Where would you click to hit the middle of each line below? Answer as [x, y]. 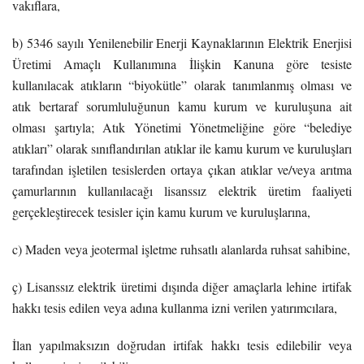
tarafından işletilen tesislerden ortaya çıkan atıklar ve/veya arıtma [182, 169]
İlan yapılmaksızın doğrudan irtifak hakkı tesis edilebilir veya [182, 344]
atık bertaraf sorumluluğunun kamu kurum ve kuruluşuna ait [182, 106]
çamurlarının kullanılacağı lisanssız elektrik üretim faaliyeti [182, 190]
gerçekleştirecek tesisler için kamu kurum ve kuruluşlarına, [161, 211]
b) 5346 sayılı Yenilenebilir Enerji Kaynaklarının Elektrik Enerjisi [182, 42]
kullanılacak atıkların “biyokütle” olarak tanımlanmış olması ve [182, 84]
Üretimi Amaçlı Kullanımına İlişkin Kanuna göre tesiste [182, 63]
